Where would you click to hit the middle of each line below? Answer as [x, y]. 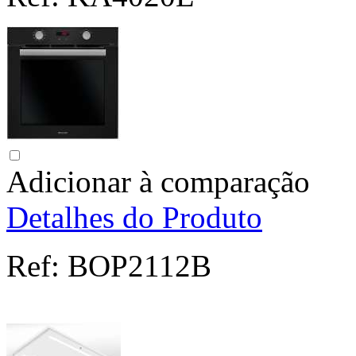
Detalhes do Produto [134, 218]
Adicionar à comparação [158, 182]
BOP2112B [135, 266]
